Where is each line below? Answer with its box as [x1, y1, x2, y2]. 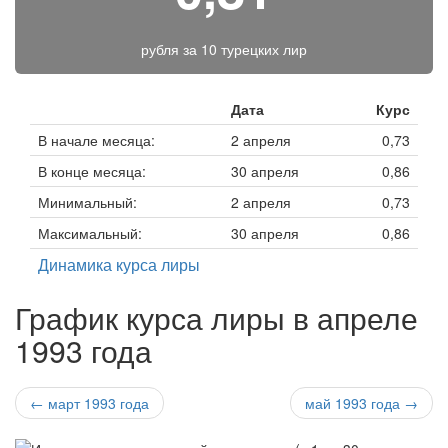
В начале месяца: [38, 130, 155, 150]
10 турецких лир [201, 39, 307, 59]
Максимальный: [38, 223, 142, 243]
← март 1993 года [30, 393, 149, 413]
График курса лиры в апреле [15, 296, 418, 339]
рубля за [141, 39, 201, 59]
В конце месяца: [38, 161, 146, 181]
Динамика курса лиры [38, 253, 200, 276]
